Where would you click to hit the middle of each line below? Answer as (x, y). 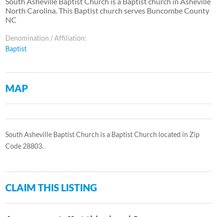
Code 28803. (25, 146)
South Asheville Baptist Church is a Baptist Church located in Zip (103, 134)
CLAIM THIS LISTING (51, 187)
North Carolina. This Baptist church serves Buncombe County (108, 10)
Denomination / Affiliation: (46, 38)
